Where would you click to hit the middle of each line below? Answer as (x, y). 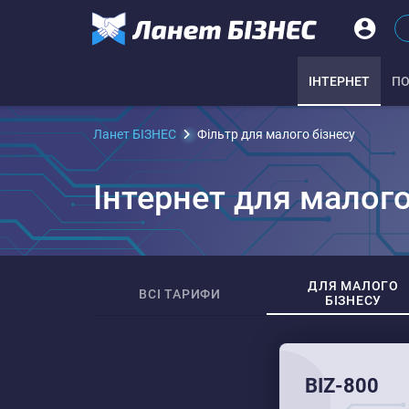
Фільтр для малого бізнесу (276, 134)
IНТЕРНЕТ (339, 81)
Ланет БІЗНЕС (135, 134)
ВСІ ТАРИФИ (180, 294)
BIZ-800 (342, 386)
